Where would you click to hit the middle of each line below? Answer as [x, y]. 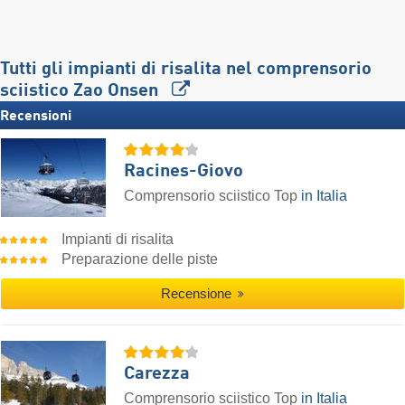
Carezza [157, 374]
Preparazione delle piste [140, 259]
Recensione [198, 293]
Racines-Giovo [184, 171]
